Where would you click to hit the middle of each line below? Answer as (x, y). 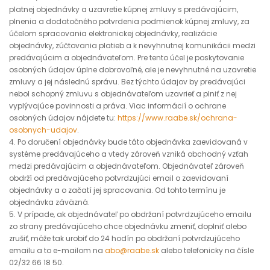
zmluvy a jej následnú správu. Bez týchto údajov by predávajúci (127, 82)
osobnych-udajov (43, 130)
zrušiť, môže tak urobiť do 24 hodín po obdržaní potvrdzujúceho (124, 238)
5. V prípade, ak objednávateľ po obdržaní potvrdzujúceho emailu (130, 214)
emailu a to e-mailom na (57, 250)
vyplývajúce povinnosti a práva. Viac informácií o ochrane (118, 106)
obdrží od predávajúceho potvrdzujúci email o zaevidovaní (119, 178)
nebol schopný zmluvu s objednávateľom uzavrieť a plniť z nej (123, 94)
